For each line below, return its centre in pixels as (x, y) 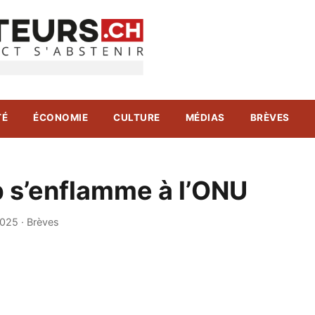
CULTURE (137, 118)
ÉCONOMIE (61, 118)
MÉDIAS (205, 118)
